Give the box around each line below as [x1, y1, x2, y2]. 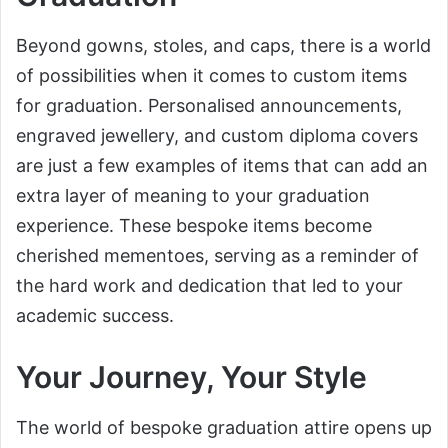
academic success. [16, 305, 174, 327]
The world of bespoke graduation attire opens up [16, 417, 432, 439]
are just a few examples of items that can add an [16, 155, 428, 177]
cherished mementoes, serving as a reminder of [16, 245, 419, 267]
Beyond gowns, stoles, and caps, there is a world [16, 35, 431, 57]
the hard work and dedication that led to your [16, 275, 403, 297]
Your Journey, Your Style [16, 359, 367, 396]
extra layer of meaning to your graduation [16, 185, 370, 207]
